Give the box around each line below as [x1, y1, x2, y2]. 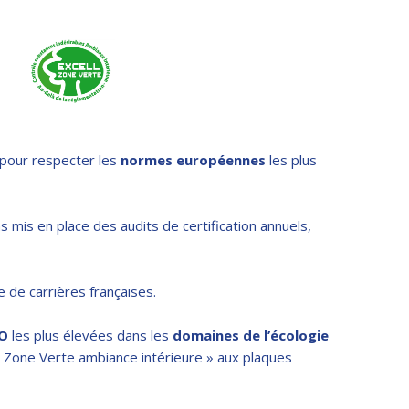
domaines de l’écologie [173, 325, 329, 344]
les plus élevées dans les [8, 325, 173, 344]
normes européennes [121, 150, 266, 169]
